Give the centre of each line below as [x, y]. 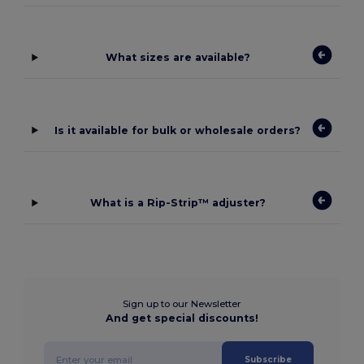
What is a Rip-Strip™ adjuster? [178, 203]
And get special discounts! [182, 318]
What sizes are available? [178, 58]
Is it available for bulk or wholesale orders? [178, 130]
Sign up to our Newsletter [182, 304]
